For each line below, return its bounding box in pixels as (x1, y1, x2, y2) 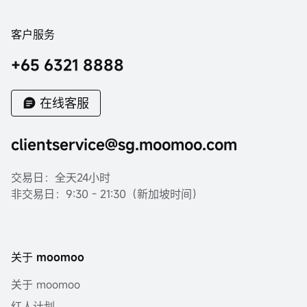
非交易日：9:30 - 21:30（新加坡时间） (11, 186, 203, 201)
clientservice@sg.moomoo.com (11, 134, 237, 154)
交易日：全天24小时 (11, 170, 110, 185)
